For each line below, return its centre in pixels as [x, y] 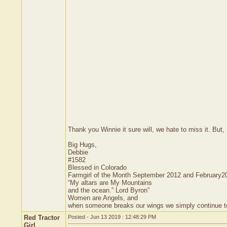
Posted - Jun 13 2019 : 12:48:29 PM [112, 217]
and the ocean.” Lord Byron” [109, 190]
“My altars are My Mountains [110, 183]
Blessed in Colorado [97, 167]
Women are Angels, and [103, 198]
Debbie [78, 152]
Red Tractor [42, 218]
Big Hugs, [82, 145]
